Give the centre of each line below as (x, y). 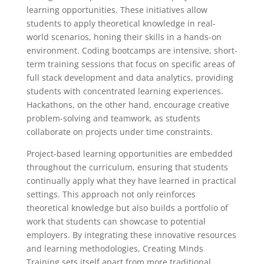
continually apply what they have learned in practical (131, 181)
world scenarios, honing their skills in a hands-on (124, 37)
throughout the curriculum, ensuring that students (127, 167)
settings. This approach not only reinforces (111, 194)
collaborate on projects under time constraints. (119, 132)
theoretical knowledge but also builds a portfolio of (127, 208)
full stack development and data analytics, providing (130, 77)
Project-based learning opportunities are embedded (129, 154)
